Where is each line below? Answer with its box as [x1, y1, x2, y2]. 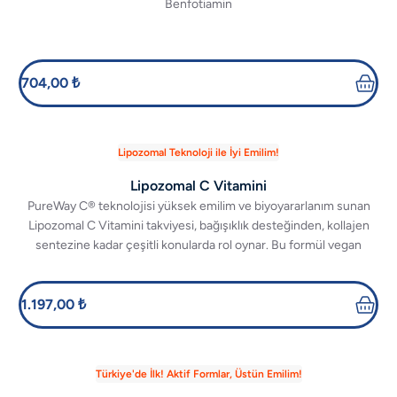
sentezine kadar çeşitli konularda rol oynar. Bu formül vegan [35, 237, 362, 253]
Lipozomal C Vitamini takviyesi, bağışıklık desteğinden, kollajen [27, 218, 370, 233]
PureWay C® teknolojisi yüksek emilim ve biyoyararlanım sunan [27, 198, 370, 214]
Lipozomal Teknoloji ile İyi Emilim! [118, 146, 279, 159]
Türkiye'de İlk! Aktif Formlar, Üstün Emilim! [95, 368, 302, 380]
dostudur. [172, 257, 225, 272]
